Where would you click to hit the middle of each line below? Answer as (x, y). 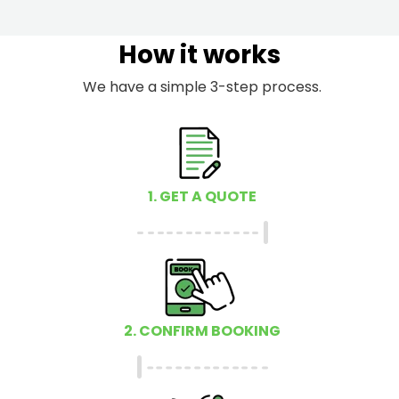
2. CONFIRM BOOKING (202, 330)
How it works (199, 54)
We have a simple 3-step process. (202, 86)
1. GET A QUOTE (202, 196)
